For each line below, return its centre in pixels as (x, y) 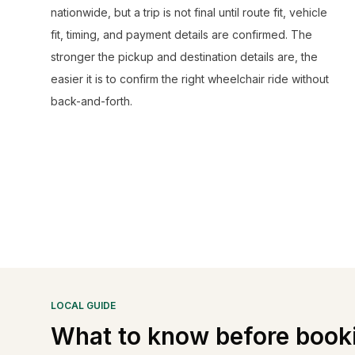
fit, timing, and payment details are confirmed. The (181, 34)
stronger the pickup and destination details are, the (184, 57)
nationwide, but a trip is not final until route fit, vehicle (189, 12)
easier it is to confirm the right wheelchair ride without (190, 79)
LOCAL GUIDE (83, 305)
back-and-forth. (92, 101)
